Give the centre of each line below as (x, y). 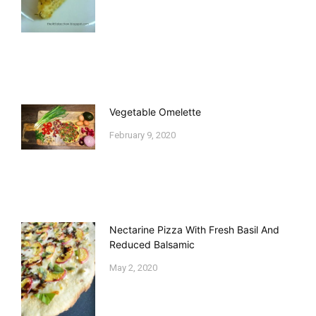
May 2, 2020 (133, 267)
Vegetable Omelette (155, 112)
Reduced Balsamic (152, 244)
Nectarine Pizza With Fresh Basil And (194, 229)
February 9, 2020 (142, 135)
